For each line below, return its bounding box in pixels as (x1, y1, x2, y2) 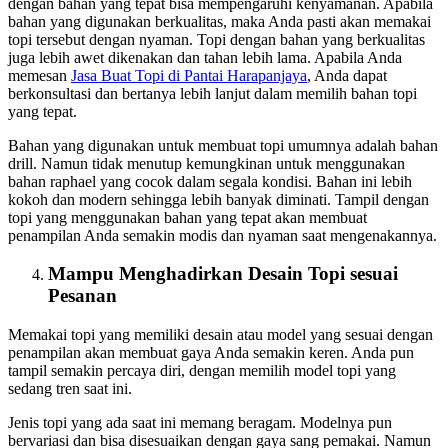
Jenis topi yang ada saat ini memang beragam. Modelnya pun (8, 414, 392, 432)
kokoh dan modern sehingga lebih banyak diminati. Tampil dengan (8, 190, 429, 208)
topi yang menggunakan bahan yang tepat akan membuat (8, 208, 367, 226)
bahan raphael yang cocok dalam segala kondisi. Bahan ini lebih (8, 172, 412, 190)
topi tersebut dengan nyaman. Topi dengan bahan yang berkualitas (8, 30, 425, 48)
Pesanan (48, 285, 117, 307)
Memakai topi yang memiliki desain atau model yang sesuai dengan (8, 326, 433, 344)
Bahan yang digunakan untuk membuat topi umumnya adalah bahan (8, 136, 438, 154)
